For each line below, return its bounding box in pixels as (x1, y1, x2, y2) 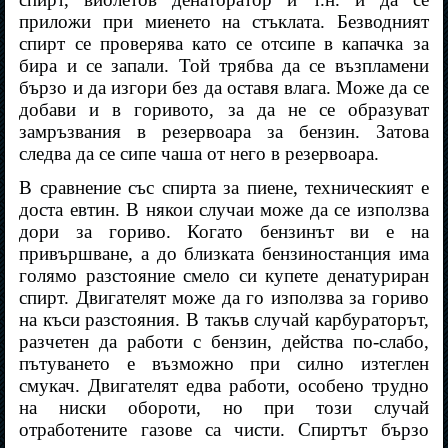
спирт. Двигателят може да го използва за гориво (19, 287, 429, 309)
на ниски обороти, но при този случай (19, 397, 429, 419)
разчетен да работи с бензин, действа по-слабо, (19, 331, 429, 353)
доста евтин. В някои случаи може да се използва (19, 199, 429, 221)
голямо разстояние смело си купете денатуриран (19, 265, 429, 287)
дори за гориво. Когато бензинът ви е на (19, 221, 429, 243)
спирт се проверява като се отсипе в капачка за (19, 33, 429, 55)
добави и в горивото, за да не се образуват (19, 99, 429, 121)
